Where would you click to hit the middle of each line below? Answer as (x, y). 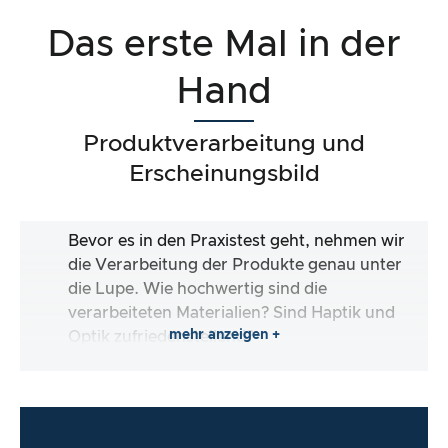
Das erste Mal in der (224, 45)
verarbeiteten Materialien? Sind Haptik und (231, 312)
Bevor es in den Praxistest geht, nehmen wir (236, 240)
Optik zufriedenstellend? (161, 336)
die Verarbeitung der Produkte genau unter (235, 264)
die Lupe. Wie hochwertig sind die (197, 288)
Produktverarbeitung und (224, 144)
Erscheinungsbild (224, 174)
